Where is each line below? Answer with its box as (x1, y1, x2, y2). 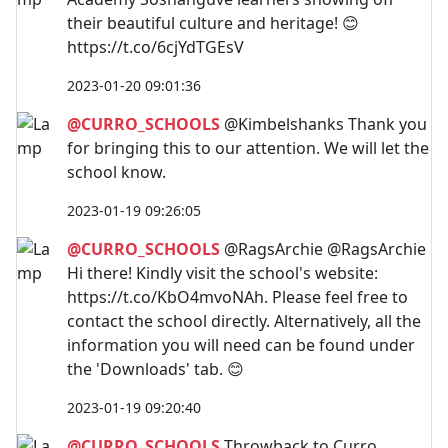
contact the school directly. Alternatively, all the (67, 309, 421, 332)
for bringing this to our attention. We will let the (67, 136, 429, 159)
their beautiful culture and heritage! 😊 (67, 11, 359, 34)
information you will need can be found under (67, 333, 415, 356)
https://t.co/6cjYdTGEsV (67, 35, 244, 58)
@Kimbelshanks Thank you (220, 112, 427, 135)
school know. (67, 160, 166, 183)
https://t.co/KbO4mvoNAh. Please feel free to (67, 285, 408, 308)
